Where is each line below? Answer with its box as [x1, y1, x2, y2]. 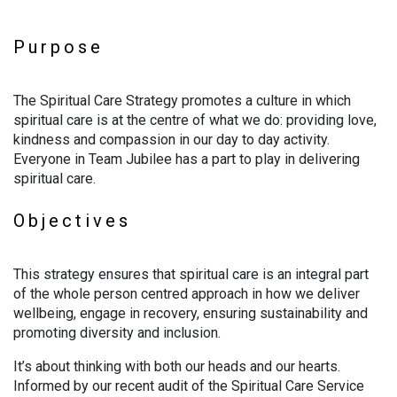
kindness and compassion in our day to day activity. [13, 131, 330, 148]
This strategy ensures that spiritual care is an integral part [13, 266, 369, 283]
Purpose [13, 36, 104, 58]
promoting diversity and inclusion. [13, 324, 224, 341]
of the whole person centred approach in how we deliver [13, 285, 360, 302]
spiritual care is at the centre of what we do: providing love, [13, 112, 377, 128]
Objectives [13, 210, 131, 231]
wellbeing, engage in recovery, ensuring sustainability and [13, 305, 368, 322]
